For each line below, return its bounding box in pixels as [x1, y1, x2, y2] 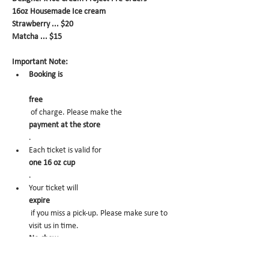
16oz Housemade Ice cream [12, 7, 106, 16]
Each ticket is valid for [29, 146, 103, 155]
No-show [29, 234, 58, 243]
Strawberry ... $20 [12, 20, 73, 29]
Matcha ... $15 [12, 32, 62, 41]
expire [29, 196, 50, 205]
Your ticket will [29, 184, 80, 193]
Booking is [29, 70, 62, 79]
